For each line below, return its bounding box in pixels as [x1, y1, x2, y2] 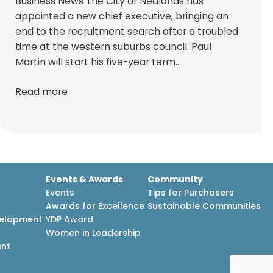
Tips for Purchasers [147, 186, 234, 199]
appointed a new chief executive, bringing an [15, 9, 229, 23]
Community [147, 173, 203, 186]
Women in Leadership [45, 227, 141, 239]
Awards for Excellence [45, 200, 144, 213]
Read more [15, 84, 68, 99]
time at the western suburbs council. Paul [15, 39, 212, 54]
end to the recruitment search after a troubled [15, 24, 239, 38]
